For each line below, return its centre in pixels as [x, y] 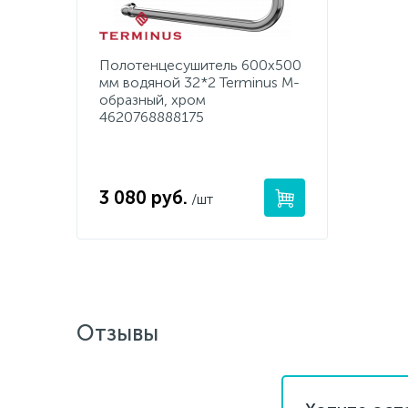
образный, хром [153, 100]
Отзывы [117, 333]
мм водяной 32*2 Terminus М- [199, 82]
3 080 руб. [143, 198]
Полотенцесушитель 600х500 [200, 65]
